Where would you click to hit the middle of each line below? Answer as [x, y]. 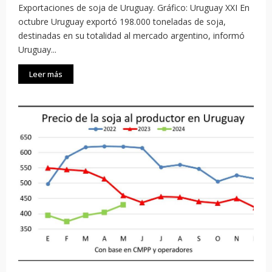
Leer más [46, 74]
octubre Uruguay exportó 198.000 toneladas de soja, [122, 22]
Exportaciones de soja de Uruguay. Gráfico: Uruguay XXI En [134, 8]
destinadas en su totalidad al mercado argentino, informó [131, 36]
